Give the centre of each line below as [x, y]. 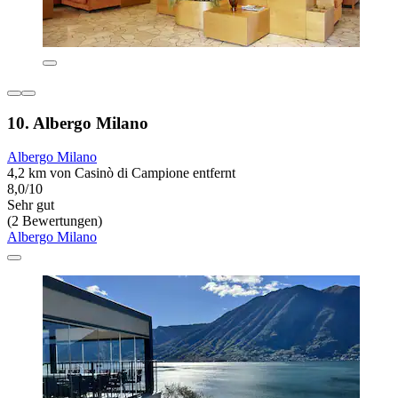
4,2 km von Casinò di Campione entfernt [121, 173]
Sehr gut [31, 205]
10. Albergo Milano [78, 123]
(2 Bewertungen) [55, 221]
